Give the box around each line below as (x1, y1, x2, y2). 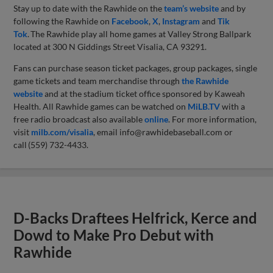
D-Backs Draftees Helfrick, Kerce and (13, 209, 258, 227)
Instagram (162, 15, 200, 26)
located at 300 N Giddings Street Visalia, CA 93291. (13, 41, 207, 52)
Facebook (112, 15, 149, 26)
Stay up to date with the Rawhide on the (13, 2, 165, 13)
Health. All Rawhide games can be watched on (13, 101, 188, 112)
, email (93, 126, 120, 137)
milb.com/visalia (31, 126, 94, 137)
